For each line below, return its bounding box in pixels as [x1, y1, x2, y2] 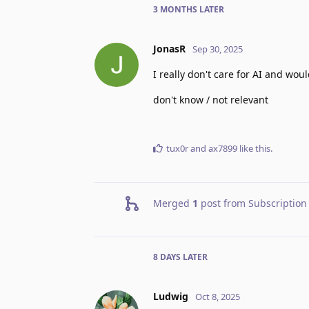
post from [198, 196, 248, 210]
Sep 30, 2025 [192, 42, 243, 55]
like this [237, 141, 270, 154]
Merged [153, 196, 192, 210]
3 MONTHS [153, 3, 197, 15]
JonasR [153, 41, 186, 55]
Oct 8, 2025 [195, 290, 240, 303]
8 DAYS [153, 250, 181, 263]
